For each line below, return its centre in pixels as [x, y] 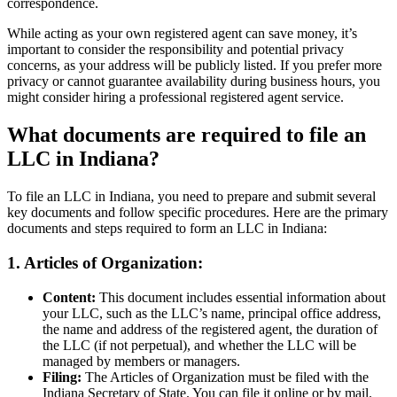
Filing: [62, 377]
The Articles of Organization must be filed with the [225, 377]
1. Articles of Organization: [105, 262]
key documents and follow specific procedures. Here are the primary [198, 213]
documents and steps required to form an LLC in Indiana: [167, 229]
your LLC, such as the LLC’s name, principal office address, [212, 313]
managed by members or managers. [141, 361]
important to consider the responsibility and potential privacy [175, 50]
